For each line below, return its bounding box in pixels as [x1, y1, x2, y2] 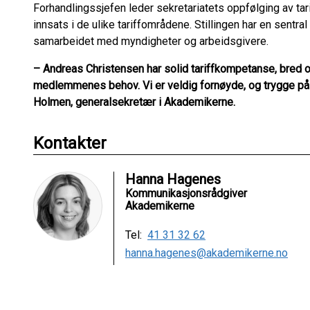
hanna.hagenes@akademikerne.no [125, 246, 288, 259]
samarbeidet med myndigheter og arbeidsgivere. [33, 35, 268, 48]
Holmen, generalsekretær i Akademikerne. [33, 95, 235, 109]
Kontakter [33, 134, 107, 153]
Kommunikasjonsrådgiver [125, 187, 247, 200]
